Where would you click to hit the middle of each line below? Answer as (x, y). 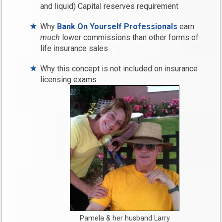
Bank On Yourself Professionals (117, 27)
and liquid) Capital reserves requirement (110, 6)
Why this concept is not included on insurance (119, 69)
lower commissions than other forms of (130, 38)
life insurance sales (74, 49)
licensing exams (69, 80)
